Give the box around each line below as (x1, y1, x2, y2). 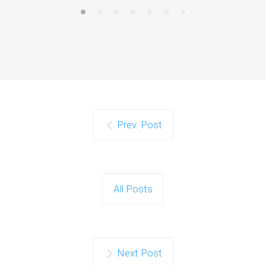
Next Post (116, 247, 162, 259)
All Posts (113, 183, 153, 195)
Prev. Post (116, 119, 162, 131)
